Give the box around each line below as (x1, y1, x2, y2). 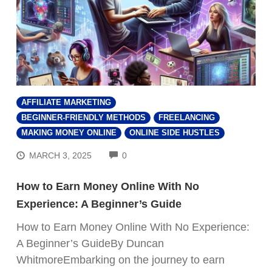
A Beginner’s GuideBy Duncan (16, 237, 164, 250)
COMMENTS (126, 149, 177, 159)
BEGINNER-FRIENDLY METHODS (21, 113, 146, 122)
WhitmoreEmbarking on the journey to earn (16, 253, 225, 266)
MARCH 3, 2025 (29, 150, 92, 160)
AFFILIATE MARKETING (21, 98, 111, 107)
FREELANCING (158, 113, 215, 122)
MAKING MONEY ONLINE (21, 128, 117, 137)
